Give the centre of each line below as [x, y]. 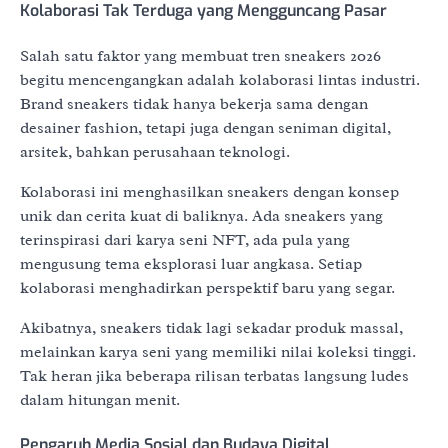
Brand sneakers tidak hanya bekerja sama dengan [194, 103]
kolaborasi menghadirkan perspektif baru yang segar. [207, 287]
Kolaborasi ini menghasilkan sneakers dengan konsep [209, 191]
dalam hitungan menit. [100, 399]
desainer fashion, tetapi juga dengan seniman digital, [205, 127]
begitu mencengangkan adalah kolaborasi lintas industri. [220, 79]
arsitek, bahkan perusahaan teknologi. [155, 151]
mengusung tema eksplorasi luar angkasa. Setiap [191, 263]
